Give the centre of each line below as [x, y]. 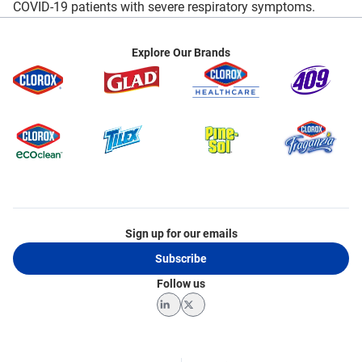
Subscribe [181, 258]
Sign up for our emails [181, 233]
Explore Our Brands [181, 53]
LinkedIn [190, 320]
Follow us [181, 283]
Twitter [211, 320]
